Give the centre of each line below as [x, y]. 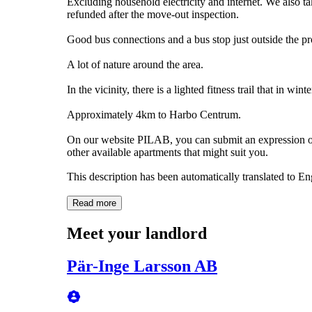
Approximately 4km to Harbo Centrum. [154, 114]
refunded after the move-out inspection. [153, 14]
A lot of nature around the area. [135, 64]
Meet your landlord [137, 233]
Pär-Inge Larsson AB [142, 266]
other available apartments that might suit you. [167, 152]
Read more [94, 203]
